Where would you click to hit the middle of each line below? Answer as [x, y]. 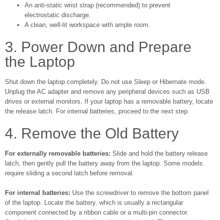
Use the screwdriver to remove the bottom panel [139, 193]
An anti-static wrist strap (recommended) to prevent [97, 5]
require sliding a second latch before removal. [69, 173]
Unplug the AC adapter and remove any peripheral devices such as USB [107, 92]
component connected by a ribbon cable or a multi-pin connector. [97, 212]
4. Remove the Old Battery [92, 133]
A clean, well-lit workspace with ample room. [87, 25]
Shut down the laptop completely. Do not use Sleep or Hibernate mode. [106, 82]
